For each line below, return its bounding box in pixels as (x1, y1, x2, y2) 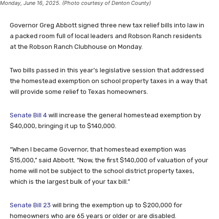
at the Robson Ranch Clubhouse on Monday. (10, 43, 143, 50)
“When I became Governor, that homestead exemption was (10, 145, 186, 153)
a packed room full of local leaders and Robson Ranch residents (10, 32, 202, 40)
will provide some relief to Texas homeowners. (10, 88, 148, 95)
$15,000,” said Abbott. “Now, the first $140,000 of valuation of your (10, 156, 208, 164)
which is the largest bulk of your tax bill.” (10, 177, 130, 185)
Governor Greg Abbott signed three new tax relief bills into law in (10, 21, 204, 29)
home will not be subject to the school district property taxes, (10, 167, 194, 175)
